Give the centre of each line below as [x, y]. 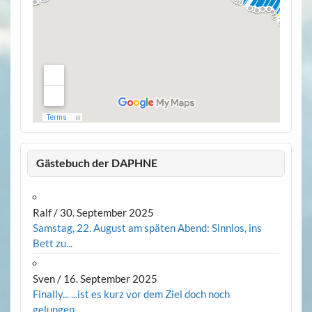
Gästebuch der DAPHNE [97, 163]
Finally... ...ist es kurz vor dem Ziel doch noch [131, 294]
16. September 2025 [110, 279]
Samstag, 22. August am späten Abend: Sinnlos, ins [147, 228]
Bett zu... [52, 243]
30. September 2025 [107, 213]
